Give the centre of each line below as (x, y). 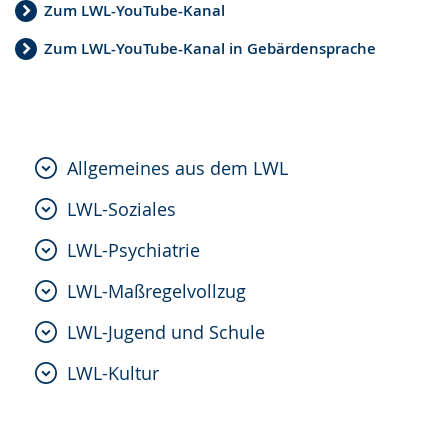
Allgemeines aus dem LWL (177, 167)
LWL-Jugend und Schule (166, 331)
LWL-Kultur (113, 372)
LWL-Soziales (121, 208)
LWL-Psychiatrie (133, 249)
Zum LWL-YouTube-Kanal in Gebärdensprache (210, 49)
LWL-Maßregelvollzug (156, 290)
